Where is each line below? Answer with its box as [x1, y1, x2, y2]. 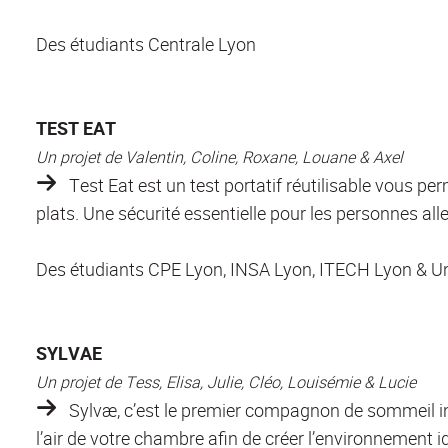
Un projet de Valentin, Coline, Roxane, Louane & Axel [36, 145, 403, 168]
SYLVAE [36, 340, 102, 365]
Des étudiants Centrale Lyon [36, 31, 256, 56]
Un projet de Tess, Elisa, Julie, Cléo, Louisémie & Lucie [36, 370, 416, 393]
